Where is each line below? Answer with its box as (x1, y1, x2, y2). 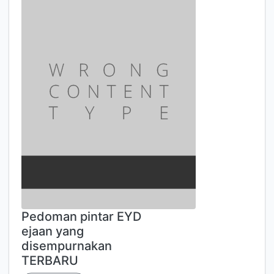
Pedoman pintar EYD (21, 209, 141, 224)
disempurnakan (21, 239, 112, 253)
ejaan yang (21, 224, 84, 239)
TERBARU (21, 253, 78, 268)
